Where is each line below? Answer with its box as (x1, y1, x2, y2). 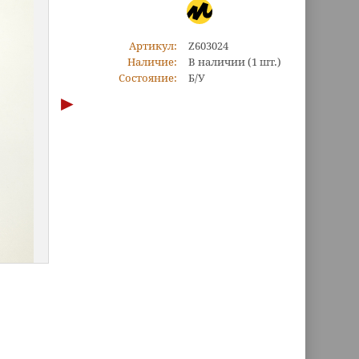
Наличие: (127, 56, 177, 68)
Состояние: (118, 72, 177, 84)
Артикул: (128, 40, 177, 52)
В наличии (188, 56, 248, 68)
